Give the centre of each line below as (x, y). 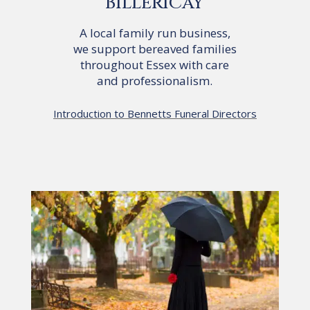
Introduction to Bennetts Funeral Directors (155, 113)
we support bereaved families (155, 48)
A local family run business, (155, 33)
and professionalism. (155, 80)
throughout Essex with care (155, 64)
